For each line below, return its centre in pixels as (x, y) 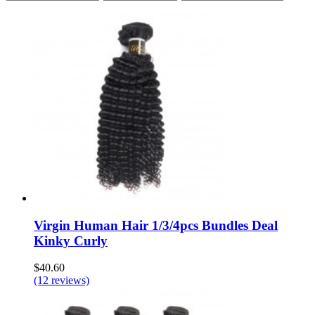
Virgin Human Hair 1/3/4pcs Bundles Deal (156, 225)
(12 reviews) (62, 281)
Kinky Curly (71, 240)
